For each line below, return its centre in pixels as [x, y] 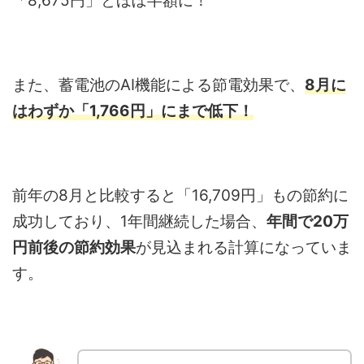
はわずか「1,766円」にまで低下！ [133, 110]
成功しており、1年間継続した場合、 [139, 221]
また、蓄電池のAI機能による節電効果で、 [158, 84]
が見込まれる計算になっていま [244, 247]
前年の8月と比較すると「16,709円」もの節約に [180, 195]
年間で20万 [308, 221]
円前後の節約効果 [74, 247]
